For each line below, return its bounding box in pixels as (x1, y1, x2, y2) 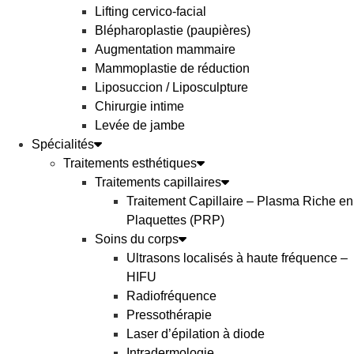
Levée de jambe (95, 119, 185, 132)
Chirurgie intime (95, 100, 184, 113)
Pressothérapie (126, 308, 212, 322)
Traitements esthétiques (63, 156, 197, 170)
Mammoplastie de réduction (95, 62, 250, 75)
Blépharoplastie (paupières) (95, 24, 250, 37)
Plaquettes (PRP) (126, 213, 224, 227)
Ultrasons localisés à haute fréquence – (126, 251, 348, 265)
